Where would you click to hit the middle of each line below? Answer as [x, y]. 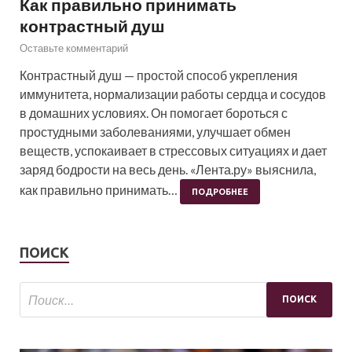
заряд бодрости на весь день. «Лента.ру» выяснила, [168, 169]
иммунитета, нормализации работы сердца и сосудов [173, 93]
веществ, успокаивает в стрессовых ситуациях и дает [173, 150]
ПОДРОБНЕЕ [220, 191]
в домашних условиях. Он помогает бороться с [154, 112]
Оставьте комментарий [74, 48]
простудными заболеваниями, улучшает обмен [155, 131]
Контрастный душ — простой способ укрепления [159, 75]
